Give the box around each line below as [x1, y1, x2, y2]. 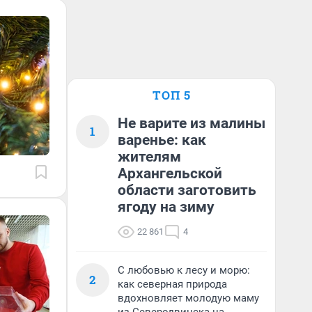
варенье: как [118, 132, 206, 148]
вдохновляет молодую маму [118, 292, 259, 304]
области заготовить [118, 182, 256, 198]
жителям [118, 148, 181, 165]
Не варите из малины [118, 115, 265, 132]
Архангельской [118, 165, 222, 182]
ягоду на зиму [118, 198, 214, 215]
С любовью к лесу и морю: [118, 264, 250, 276]
